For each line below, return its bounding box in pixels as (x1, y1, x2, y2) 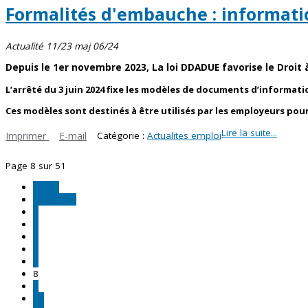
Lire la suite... (221, 126, 277, 139)
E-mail (59, 129, 87, 142)
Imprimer (5, 129, 49, 142)
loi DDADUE (166, 61, 219, 74)
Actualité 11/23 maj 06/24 (5, 39, 118, 52)
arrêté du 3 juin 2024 (12, 82, 104, 96)
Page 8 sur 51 (5, 159, 66, 172)
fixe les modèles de (104, 82, 196, 96)
